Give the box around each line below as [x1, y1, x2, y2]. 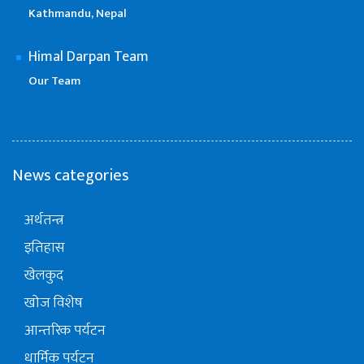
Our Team [28, 71, 80, 92]
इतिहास [24, 236, 65, 261]
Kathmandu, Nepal [28, 3, 127, 24]
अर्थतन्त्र [24, 208, 64, 233]
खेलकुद [24, 263, 63, 288]
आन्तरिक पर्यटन [24, 318, 106, 344]
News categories [12, 162, 129, 190]
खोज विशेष [24, 291, 83, 316]
